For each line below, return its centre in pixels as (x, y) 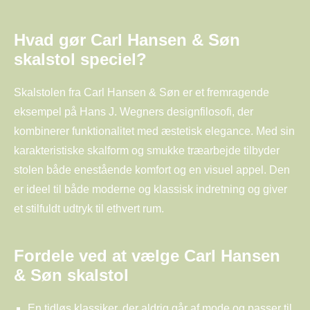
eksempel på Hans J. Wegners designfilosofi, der (134, 111)
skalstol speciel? (80, 59)
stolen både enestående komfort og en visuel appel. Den (152, 170)
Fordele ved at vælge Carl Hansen (147, 255)
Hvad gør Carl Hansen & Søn (127, 39)
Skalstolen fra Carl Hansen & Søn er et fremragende (142, 92)
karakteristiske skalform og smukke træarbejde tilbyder (147, 150)
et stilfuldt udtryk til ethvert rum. (89, 208)
